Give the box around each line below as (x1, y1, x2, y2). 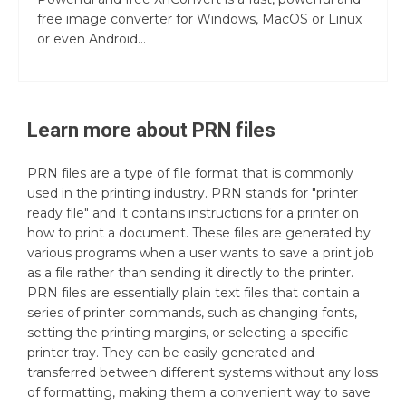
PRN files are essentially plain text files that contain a (27, 284, 360, 301)
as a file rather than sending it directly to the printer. (27, 264, 353, 281)
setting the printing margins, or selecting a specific (27, 324, 348, 341)
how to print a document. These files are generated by (27, 224, 371, 241)
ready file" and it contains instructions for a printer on (27, 204, 359, 221)
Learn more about (27, 118, 192, 141)
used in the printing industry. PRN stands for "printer (27, 184, 358, 201)
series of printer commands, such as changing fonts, (27, 304, 357, 321)
